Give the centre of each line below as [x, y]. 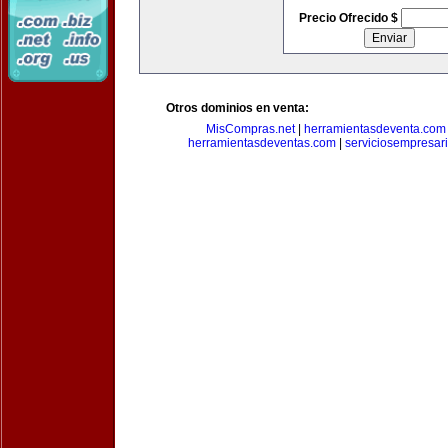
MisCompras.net [250, 129]
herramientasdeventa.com [375, 129]
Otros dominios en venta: [237, 108]
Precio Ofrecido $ [349, 18]
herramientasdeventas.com [262, 143]
